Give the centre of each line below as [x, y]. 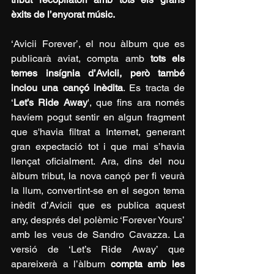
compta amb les [148, 264]
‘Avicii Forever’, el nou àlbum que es [98, 44]
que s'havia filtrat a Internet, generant [98, 132]
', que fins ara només [136, 103]
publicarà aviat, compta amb [81, 59]
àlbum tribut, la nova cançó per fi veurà [98, 176]
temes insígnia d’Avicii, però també [98, 73]
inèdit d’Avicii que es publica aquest [98, 206]
